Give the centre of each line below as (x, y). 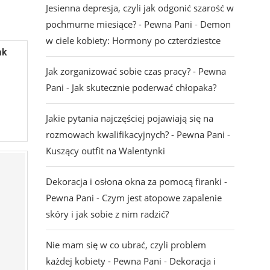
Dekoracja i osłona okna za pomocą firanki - (136, 182)
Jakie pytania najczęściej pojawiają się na (129, 118)
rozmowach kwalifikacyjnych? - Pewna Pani (135, 135)
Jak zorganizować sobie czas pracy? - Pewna (136, 71)
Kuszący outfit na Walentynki (105, 151)
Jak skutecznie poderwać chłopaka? (144, 88)
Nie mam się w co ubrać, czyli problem (126, 245)
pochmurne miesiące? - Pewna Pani (119, 24)
